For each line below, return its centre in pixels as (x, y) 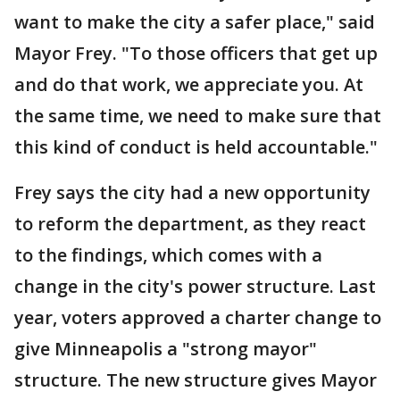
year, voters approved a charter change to (198, 317)
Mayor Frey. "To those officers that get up (196, 53)
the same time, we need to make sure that (198, 116)
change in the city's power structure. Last (195, 286)
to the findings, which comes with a (168, 255)
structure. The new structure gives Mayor (196, 380)
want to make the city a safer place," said (195, 22)
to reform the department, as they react (190, 224)
